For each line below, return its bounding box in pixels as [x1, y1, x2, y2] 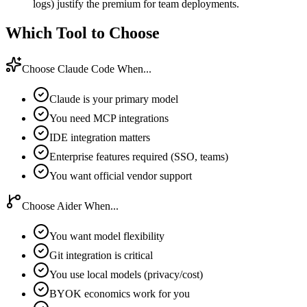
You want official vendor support [49, 169, 192, 182]
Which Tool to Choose [5, 23, 160, 42]
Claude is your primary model [49, 93, 178, 105]
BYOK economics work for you [49, 287, 190, 299]
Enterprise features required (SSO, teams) [49, 150, 228, 162]
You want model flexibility [49, 230, 164, 242]
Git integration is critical [49, 249, 153, 261]
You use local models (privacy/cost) [49, 268, 203, 280]
